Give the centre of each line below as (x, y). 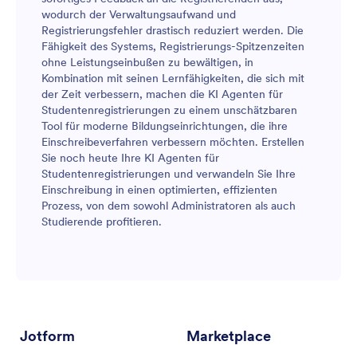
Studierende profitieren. (102, 222)
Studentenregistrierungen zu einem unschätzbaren (169, 110)
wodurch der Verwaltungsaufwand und (139, 15)
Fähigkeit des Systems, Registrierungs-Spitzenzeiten (173, 47)
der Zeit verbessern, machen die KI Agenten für (162, 94)
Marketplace (229, 336)
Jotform (47, 336)
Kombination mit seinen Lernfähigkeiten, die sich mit (173, 78)
